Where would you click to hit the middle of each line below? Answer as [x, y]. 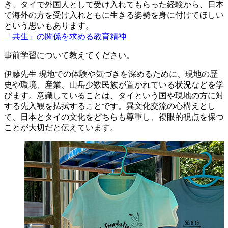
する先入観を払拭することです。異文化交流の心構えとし [110, 106]
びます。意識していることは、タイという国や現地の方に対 [114, 95]
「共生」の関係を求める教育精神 [65, 36]
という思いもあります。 [49, 25]
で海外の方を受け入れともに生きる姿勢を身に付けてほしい [114, 15]
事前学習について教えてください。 [69, 55]
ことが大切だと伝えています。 [61, 127]
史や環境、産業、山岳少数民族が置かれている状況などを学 [114, 84]
